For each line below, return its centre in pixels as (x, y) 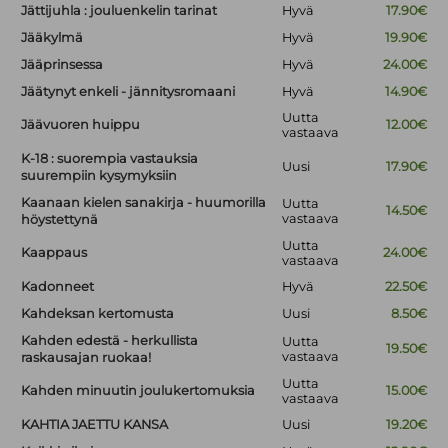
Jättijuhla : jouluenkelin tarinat (119, 11)
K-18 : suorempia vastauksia (110, 159)
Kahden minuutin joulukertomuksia (138, 391)
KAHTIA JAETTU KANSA (95, 425)
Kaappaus (54, 253)
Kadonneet (58, 287)
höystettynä (60, 220)
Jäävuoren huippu (81, 125)
